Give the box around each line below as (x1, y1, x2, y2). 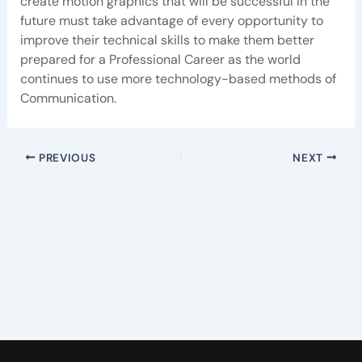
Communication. (19, 90, 116, 107)
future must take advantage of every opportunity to (19, 12, 323, 30)
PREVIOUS (36, 150, 96, 165)
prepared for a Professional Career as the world (19, 51, 301, 69)
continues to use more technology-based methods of (19, 70, 336, 88)
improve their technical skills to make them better (19, 32, 314, 49)
